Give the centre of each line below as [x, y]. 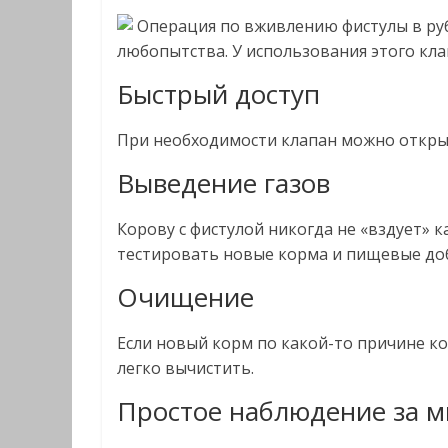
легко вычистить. [185, 368]
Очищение [185, 297]
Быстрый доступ [218, 94]
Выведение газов [223, 183]
